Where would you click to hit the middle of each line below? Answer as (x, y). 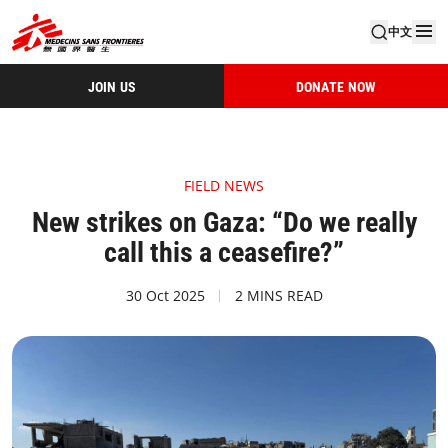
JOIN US (112, 86)
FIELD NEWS (224, 185)
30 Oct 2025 (165, 295)
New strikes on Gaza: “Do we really (224, 222)
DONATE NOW (336, 86)
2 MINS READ (278, 295)
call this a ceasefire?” (224, 252)
